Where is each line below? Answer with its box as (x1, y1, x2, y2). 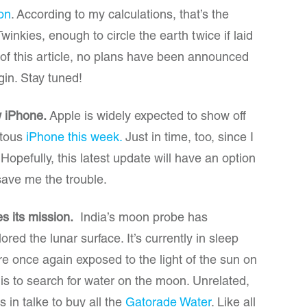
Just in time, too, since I (122, 132, 254, 145)
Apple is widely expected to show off (47, 111, 246, 123)
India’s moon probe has (73, 212, 208, 225)
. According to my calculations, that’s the (11, 10, 229, 22)
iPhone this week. (26, 132, 122, 145)
